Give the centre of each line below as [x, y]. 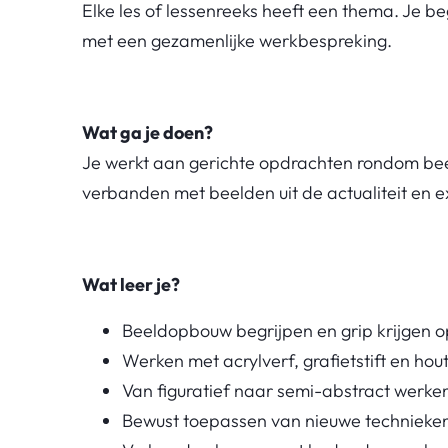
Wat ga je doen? [147, 132]
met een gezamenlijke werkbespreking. [239, 40]
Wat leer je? [131, 284]
